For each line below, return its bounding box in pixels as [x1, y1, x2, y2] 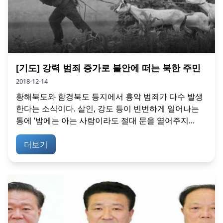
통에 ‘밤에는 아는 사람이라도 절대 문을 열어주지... [16, 114, 195, 126]
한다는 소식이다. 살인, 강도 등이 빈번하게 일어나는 [16, 103, 199, 114]
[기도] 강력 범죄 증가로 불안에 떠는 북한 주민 [16, 61, 201, 74]
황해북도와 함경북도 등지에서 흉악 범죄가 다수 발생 [16, 91, 203, 102]
